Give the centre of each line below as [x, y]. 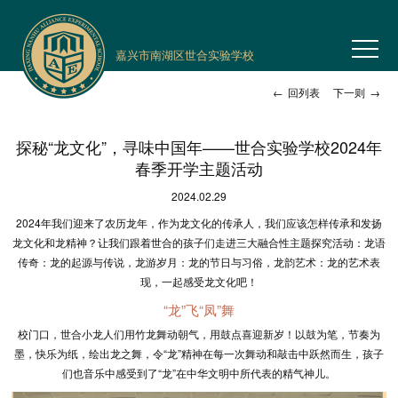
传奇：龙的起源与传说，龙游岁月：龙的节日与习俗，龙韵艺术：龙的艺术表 [199, 262]
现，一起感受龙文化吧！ [199, 281]
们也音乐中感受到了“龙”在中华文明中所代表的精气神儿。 [199, 373]
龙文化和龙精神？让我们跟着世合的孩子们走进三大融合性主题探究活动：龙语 [199, 242]
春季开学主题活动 [199, 168]
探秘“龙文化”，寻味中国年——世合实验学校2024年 [199, 147]
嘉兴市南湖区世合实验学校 [185, 55]
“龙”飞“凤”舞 [199, 310]
